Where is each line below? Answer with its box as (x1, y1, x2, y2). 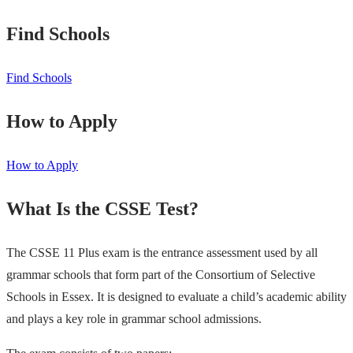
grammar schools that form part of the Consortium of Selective (6, 267, 315, 281)
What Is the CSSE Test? (6, 198, 199, 219)
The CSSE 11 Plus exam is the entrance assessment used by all (6, 245, 318, 259)
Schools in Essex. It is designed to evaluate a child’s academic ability (6, 289, 347, 303)
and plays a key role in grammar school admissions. (6, 311, 262, 325)
